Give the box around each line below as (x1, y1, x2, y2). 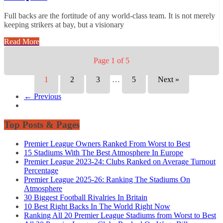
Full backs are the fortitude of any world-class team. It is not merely (4, 11, 215, 20)
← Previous (24, 92, 61, 101)
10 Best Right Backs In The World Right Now (24, 202, 170, 211)
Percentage (24, 166, 58, 175)
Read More (4, 37, 39, 46)
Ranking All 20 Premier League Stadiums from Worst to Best (24, 211, 216, 220)
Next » (157, 75, 179, 84)
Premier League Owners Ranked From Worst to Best (24, 139, 190, 148)
